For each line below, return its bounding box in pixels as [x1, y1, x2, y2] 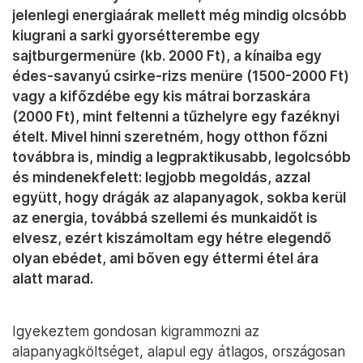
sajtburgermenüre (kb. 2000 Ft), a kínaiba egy [12, 47, 322, 65]
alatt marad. [12, 270, 93, 288]
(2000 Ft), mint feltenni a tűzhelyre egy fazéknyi [12, 108, 340, 126]
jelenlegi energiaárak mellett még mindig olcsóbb [12, 6, 347, 24]
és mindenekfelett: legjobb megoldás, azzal [12, 169, 310, 186]
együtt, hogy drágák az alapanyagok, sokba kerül [12, 189, 346, 207]
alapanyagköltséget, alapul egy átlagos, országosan [12, 343, 345, 361]
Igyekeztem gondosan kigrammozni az [12, 322, 259, 340]
